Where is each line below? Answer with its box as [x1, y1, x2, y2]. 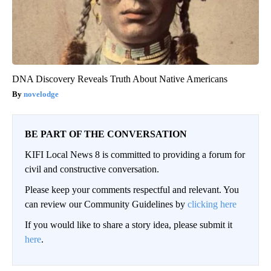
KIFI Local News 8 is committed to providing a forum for [25, 149, 245, 160]
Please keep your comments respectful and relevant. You [25, 184, 239, 195]
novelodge [24, 89, 59, 99]
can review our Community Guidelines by [25, 198, 188, 209]
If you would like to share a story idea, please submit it [25, 219, 232, 230]
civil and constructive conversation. [25, 163, 159, 174]
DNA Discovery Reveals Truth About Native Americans [12, 73, 227, 84]
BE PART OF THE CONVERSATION [25, 128, 187, 139]
